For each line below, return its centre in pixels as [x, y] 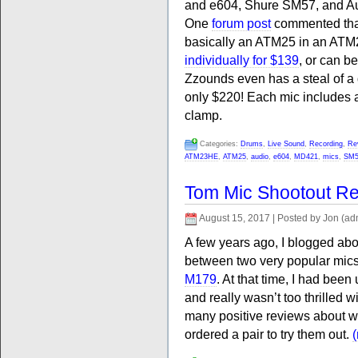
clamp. [203, 115]
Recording [326, 144]
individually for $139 [242, 60]
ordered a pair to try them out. [268, 334]
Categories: [219, 144]
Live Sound [286, 144]
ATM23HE [201, 157]
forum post [241, 23]
